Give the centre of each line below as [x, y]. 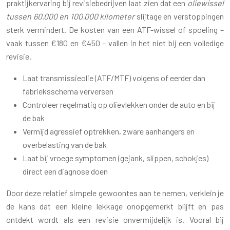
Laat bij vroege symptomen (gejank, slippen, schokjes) [116, 158]
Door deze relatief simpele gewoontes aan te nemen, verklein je [115, 193]
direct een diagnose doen [65, 171]
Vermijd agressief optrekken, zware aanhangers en [109, 131]
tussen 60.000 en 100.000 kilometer [71, 16]
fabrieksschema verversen [68, 91]
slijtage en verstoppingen [179, 16]
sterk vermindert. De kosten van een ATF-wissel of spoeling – [115, 29]
